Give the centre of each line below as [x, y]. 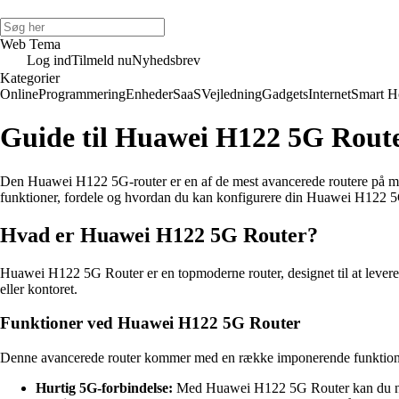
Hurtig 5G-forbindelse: [104, 388]
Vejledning [232, 94]
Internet [330, 94]
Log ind [49, 60]
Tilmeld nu [102, 60]
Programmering [82, 94]
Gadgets [285, 94]
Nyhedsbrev [166, 60]
